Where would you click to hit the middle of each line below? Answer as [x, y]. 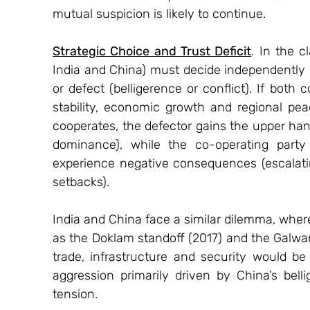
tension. [75, 294]
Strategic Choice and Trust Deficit [152, 51]
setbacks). [81, 182]
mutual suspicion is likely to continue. [159, 13]
